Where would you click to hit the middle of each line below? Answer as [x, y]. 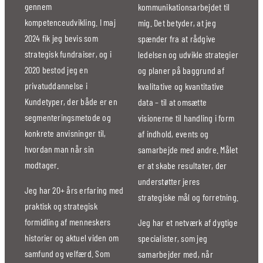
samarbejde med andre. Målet [188, 149]
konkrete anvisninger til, [65, 133]
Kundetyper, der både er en [71, 101]
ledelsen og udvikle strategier [188, 54]
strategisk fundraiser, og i [68, 53]
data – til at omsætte [172, 102]
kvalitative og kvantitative [181, 86]
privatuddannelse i [56, 85]
